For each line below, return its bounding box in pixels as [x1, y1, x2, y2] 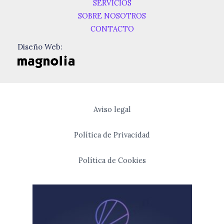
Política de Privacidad [74, 130, 150, 140]
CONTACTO [90, 24, 134, 34]
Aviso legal [93, 104, 131, 114]
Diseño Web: [17, 42, 62, 52]
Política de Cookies [78, 155, 146, 165]
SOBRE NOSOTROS [78, 11, 146, 21]
